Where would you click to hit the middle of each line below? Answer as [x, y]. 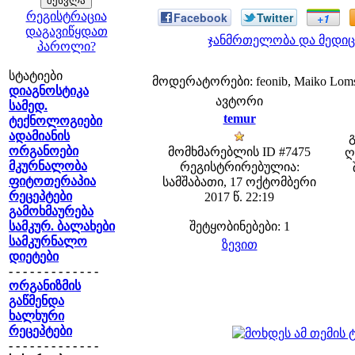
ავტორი [239, 101]
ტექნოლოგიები [55, 121]
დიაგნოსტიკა [49, 91]
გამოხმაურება [51, 211]
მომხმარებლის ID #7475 [239, 152]
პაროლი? [66, 46]
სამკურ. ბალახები [62, 226]
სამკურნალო [48, 241]
